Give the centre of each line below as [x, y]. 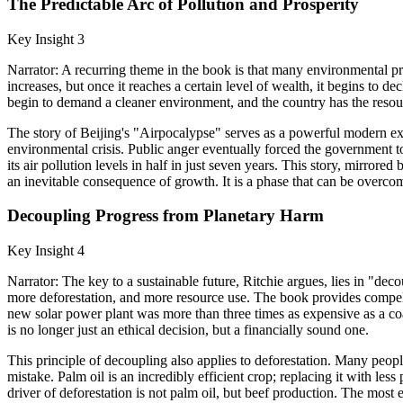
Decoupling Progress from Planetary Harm [166, 216]
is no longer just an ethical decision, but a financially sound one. [188, 330]
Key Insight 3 [46, 39]
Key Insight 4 [46, 251]
